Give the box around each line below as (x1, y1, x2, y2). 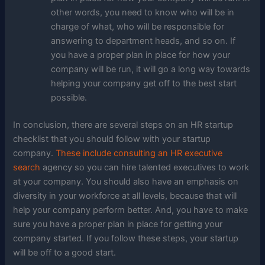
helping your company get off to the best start (51, 78, 237, 89)
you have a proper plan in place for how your (51, 50, 231, 61)
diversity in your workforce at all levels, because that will (13, 190, 237, 202)
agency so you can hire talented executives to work (40, 162, 250, 173)
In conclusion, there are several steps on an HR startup (13, 119, 234, 131)
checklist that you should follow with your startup (13, 134, 211, 145)
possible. (51, 92, 88, 104)
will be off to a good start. (13, 247, 117, 258)
